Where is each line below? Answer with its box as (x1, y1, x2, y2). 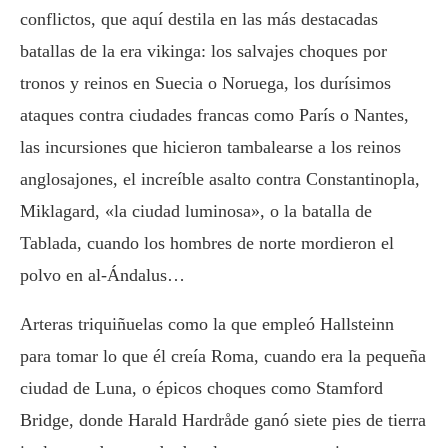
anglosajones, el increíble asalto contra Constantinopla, (20, 168, 420, 189)
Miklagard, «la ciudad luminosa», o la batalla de (20, 200, 372, 221)
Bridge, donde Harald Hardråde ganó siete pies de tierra (20, 409, 426, 430)
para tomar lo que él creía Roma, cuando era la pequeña (20, 345, 426, 366)
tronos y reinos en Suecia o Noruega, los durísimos (20, 72, 391, 93)
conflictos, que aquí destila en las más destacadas (20, 8, 378, 29)
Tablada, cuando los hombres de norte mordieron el (20, 232, 394, 253)
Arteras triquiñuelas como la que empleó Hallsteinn (20, 313, 394, 334)
